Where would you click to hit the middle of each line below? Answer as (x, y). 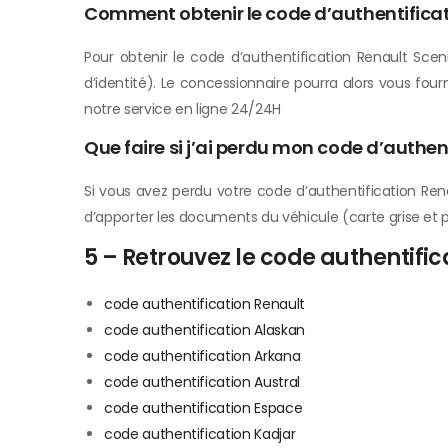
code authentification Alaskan (204, 330)
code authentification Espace (203, 408)
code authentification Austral (202, 382)
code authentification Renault (204, 304)
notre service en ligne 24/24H (182, 109)
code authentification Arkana (202, 356)
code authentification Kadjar (200, 434)
